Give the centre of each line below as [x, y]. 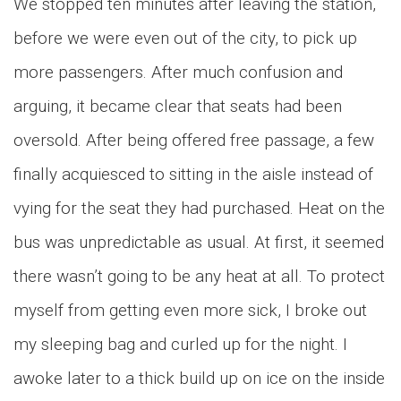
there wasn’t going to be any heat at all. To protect [199, 276]
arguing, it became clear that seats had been [178, 106]
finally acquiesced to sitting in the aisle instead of [193, 174]
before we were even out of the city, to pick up [185, 38]
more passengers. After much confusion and [178, 72]
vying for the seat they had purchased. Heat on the [199, 208]
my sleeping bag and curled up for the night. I [180, 344]
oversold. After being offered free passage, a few [194, 140]
